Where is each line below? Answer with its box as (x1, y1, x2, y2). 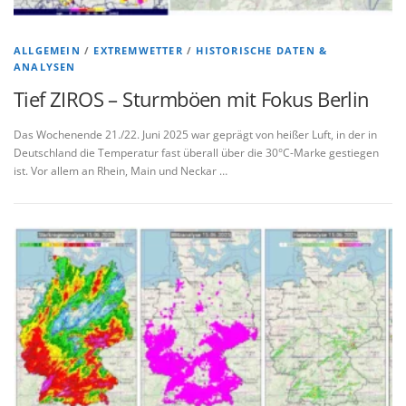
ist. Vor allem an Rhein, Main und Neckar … (14, 163, 227, 179)
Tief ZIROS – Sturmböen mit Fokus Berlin (14, 85, 370, 112)
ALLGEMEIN (14, 43, 81, 57)
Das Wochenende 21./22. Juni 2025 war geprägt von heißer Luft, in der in (14, 127, 377, 143)
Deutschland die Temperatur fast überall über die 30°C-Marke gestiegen (14, 145, 379, 161)
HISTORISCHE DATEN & (196, 43, 328, 57)
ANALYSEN (14, 60, 76, 73)
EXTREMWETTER (93, 43, 183, 57)
